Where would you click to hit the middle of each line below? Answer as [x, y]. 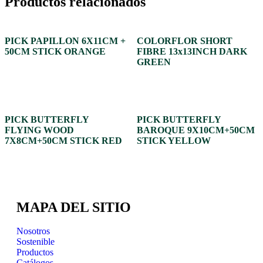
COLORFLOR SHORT [184, 41]
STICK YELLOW [173, 140]
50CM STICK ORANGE [55, 51]
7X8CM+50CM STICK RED [63, 140]
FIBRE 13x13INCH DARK [192, 51]
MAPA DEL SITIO [74, 207]
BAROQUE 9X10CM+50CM [195, 130]
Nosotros [33, 231]
